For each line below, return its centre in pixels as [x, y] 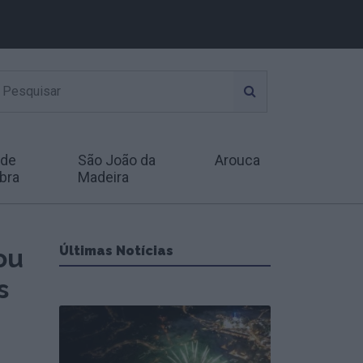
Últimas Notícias [116, 251]
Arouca [237, 160]
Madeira [104, 177]
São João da [117, 160]
